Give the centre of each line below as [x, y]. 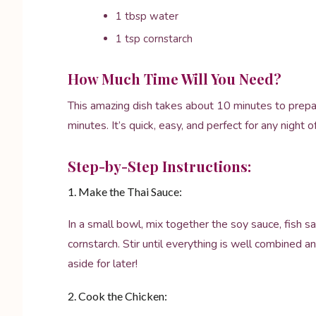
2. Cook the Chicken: [117, 296]
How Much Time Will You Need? [175, 79]
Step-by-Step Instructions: [159, 166]
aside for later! [103, 264]
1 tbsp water [147, 16]
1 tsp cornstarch [154, 39]
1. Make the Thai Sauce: [125, 192]
